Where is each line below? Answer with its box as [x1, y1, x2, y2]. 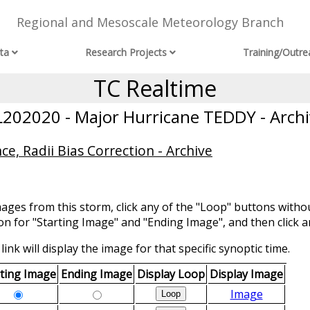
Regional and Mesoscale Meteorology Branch [16, 14, 284, 31]
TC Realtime [93, 73, 217, 103]
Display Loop [137, 266, 205, 282]
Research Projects [85, 46, 167, 60]
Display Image [210, 266, 283, 282]
